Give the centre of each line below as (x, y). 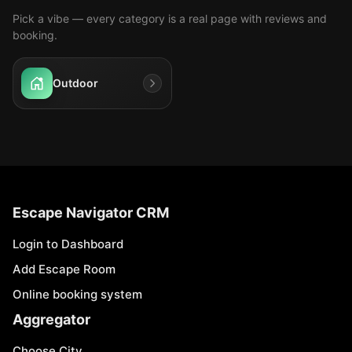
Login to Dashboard (68, 244)
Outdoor (75, 83)
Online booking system (77, 294)
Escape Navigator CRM (91, 213)
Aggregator (51, 319)
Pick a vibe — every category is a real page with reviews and (170, 18)
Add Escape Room (64, 269)
